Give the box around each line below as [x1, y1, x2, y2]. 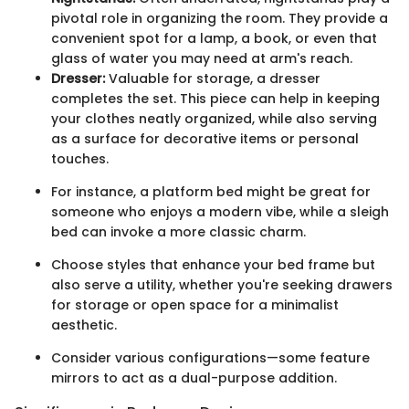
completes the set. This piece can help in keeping [51, 89, 380, 108]
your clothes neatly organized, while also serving [51, 109, 377, 128]
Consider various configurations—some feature [51, 348, 370, 367]
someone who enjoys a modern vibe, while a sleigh [51, 202, 389, 221]
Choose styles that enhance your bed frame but [51, 255, 375, 274]
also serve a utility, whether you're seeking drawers [51, 275, 393, 294]
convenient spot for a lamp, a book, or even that [51, 28, 377, 47]
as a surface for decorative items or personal [51, 129, 359, 148]
